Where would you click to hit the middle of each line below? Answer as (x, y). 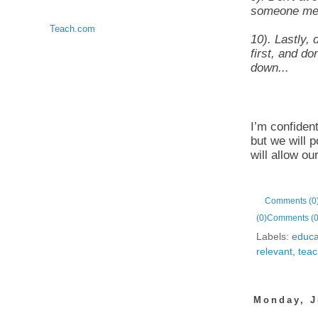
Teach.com (72, 29)
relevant (274, 251)
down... (270, 67)
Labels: (274, 236)
